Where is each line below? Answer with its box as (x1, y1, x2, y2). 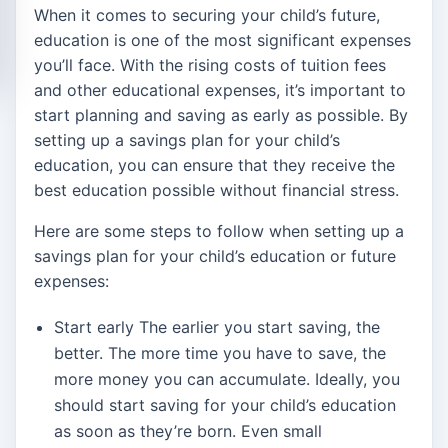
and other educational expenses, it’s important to (34, 80, 406, 101)
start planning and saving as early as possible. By (34, 105, 408, 126)
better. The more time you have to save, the (54, 343, 386, 364)
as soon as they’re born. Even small (54, 421, 322, 442)
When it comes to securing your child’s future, (34, 5, 380, 26)
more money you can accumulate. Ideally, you (54, 369, 400, 390)
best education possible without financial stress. (34, 180, 399, 201)
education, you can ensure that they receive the (34, 155, 395, 176)
